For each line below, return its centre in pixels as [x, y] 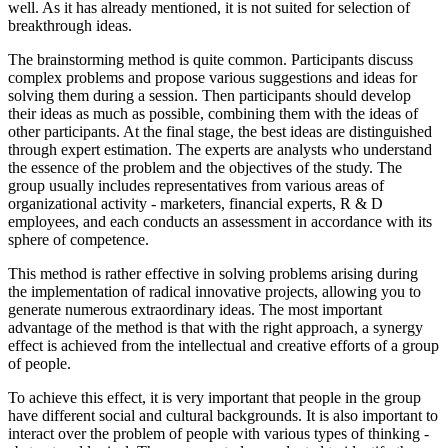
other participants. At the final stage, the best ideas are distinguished [220, 132]
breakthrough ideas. [70, 26]
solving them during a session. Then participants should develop [209, 96]
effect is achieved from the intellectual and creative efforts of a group [223, 346]
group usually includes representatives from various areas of [196, 186]
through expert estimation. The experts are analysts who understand [220, 150]
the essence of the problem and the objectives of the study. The [205, 168]
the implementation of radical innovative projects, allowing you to [214, 292]
